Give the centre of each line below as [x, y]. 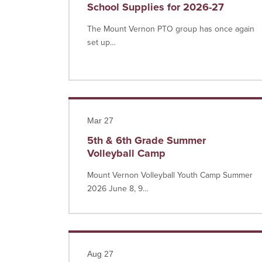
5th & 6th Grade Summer [146, 140]
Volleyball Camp [126, 153]
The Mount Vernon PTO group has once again [171, 29]
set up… [101, 42]
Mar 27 [100, 120]
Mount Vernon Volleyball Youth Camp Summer [170, 175]
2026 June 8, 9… [118, 189]
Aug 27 [100, 254]
